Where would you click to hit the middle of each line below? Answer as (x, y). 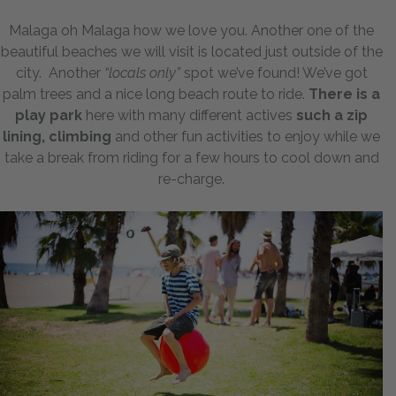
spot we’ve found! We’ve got (274, 72)
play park (49, 115)
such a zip (332, 115)
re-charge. (191, 179)
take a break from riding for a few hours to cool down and (191, 157)
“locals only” (142, 72)
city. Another (60, 72)
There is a (344, 94)
